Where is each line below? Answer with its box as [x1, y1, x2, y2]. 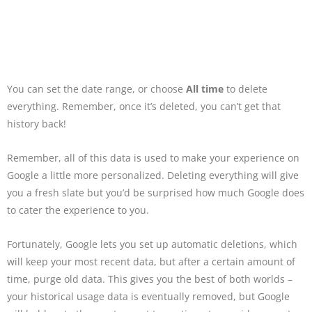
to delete [224, 82, 267, 96]
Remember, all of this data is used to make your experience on [7, 151, 299, 165]
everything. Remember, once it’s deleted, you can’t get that [7, 100, 281, 114]
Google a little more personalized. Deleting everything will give [7, 169, 299, 182]
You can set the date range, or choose [7, 82, 186, 96]
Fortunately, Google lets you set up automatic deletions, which [7, 237, 297, 251]
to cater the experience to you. [7, 203, 149, 217]
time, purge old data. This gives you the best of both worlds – [7, 272, 292, 286]
